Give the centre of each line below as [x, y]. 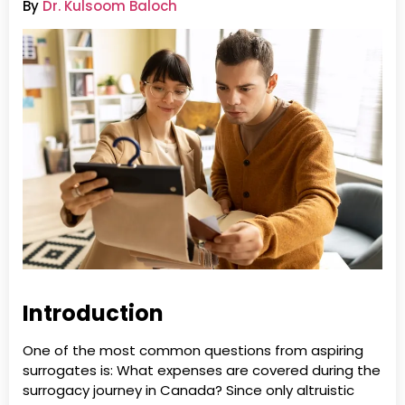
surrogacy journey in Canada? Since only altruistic [188, 390]
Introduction [93, 313]
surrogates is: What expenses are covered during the [202, 370]
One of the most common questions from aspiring [193, 350]
